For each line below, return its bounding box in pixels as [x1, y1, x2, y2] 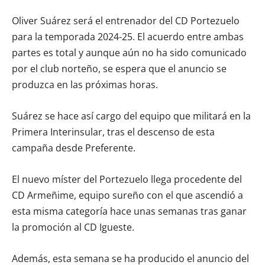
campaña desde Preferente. [12, 141, 135, 155]
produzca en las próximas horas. [12, 78, 158, 92]
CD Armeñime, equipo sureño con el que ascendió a [12, 189, 243, 202]
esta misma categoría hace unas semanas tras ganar [12, 205, 247, 218]
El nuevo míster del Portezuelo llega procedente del [12, 173, 242, 186]
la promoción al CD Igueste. [12, 221, 134, 234]
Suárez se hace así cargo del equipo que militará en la [12, 109, 251, 123]
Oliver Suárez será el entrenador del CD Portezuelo [12, 14, 240, 28]
